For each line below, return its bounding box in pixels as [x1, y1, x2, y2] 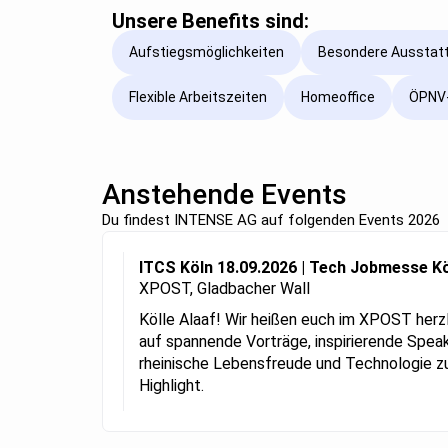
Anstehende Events [102, 177, 347, 211]
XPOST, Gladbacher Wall [139, 278, 310, 298]
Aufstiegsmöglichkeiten [129, 44, 284, 61]
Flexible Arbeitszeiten [129, 89, 267, 106]
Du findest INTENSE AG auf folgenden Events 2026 [102, 210, 440, 229]
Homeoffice [301, 89, 375, 106]
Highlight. [139, 375, 204, 395]
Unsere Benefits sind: [112, 8, 309, 33]
